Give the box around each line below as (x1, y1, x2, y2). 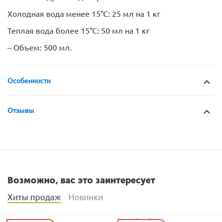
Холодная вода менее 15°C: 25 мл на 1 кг (7, 8, 161, 18)
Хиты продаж (7, 191, 61, 202)
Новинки (68, 191, 103, 202)
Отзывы (7, 106, 34, 115)
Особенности (7, 76, 51, 85)
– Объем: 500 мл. (7, 42, 72, 52)
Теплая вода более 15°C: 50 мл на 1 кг (7, 25, 150, 35)
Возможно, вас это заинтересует (7, 175, 155, 186)
